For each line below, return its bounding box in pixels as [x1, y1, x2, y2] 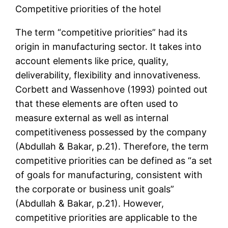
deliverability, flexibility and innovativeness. [15, 70, 201, 81]
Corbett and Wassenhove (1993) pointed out [15, 84, 208, 95]
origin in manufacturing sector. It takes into [15, 41, 202, 52]
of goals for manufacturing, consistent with [15, 169, 203, 181]
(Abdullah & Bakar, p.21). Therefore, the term [15, 141, 209, 152]
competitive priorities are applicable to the [15, 212, 197, 223]
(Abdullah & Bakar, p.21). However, [15, 198, 164, 209]
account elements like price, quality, [15, 55, 169, 67]
